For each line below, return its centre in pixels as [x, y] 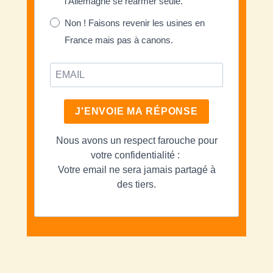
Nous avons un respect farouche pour [136, 140]
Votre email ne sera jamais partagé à [136, 169]
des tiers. [136, 184]
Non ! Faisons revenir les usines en [135, 23]
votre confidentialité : [136, 155]
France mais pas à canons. [119, 40]
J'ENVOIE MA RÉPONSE [136, 112]
